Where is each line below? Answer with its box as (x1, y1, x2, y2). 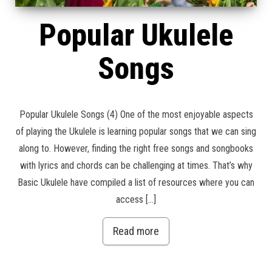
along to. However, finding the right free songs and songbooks (19, 143, 253, 155)
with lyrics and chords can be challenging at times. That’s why (19, 160, 253, 172)
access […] (116, 194, 156, 206)
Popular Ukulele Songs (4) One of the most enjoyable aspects (19, 109, 253, 121)
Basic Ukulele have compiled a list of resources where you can (18, 177, 254, 189)
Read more (113, 225, 159, 238)
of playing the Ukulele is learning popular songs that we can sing (16, 126, 256, 138)
